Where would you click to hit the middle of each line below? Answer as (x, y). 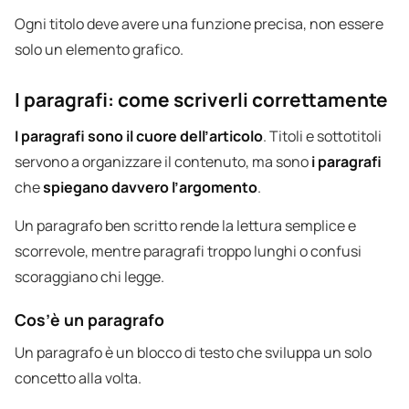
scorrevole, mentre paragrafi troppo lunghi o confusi (188, 252)
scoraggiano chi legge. (89, 277)
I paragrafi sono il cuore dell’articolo (139, 136)
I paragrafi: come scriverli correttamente (201, 100)
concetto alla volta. (78, 378)
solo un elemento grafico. (99, 50)
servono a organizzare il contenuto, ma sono (163, 162)
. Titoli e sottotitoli (322, 136)
